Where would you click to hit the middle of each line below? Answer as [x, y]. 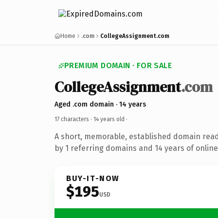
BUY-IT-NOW [93, 178]
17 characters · [74, 119]
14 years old [109, 119]
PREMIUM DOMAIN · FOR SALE [118, 65]
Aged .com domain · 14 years [100, 104]
